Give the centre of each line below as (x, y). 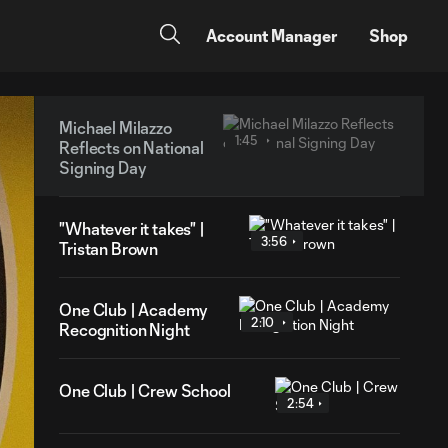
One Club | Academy (134, 309)
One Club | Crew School (145, 390)
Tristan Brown (109, 248)
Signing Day (103, 167)
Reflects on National (131, 147)
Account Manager (271, 35)
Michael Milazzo (115, 127)
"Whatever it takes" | (132, 228)
